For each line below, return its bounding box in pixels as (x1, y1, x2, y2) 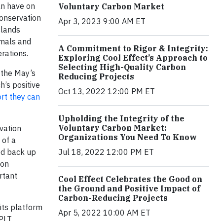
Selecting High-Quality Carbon (58, 62, 186, 72)
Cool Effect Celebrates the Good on (58, 174, 202, 184)
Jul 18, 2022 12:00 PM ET (58, 147, 154, 157)
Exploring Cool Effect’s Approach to (58, 52, 208, 63)
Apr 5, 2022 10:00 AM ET (58, 207, 150, 218)
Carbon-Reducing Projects (58, 192, 168, 203)
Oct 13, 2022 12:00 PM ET (58, 86, 155, 96)
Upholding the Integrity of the (58, 113, 184, 123)
